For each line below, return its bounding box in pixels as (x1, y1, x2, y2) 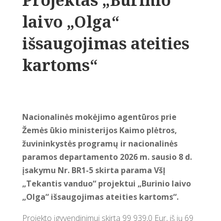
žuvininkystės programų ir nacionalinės (22, 138, 178, 149)
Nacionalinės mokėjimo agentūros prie (22, 111, 177, 122)
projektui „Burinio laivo (96, 178, 191, 189)
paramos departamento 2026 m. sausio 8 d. (22, 151, 192, 162)
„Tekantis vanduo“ (22, 178, 96, 189)
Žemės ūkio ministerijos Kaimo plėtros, (22, 125, 177, 136)
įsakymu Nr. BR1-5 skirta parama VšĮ (22, 165, 165, 176)
